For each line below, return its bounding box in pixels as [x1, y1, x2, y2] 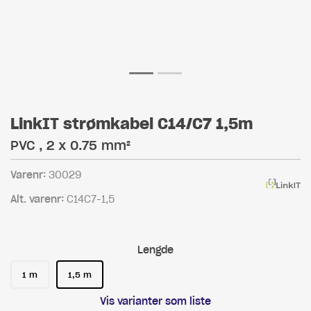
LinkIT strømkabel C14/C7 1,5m [10, 114, 253, 133]
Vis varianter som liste [100, 295, 211, 308]
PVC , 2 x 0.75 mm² [10, 137, 131, 153]
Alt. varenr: [10, 193, 67, 205]
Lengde [137, 244, 174, 256]
